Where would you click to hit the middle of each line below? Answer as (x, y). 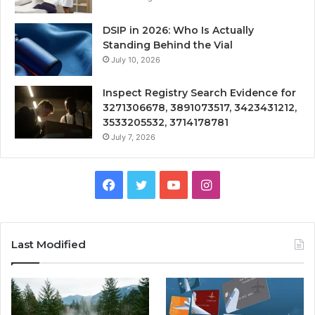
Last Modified (49, 244)
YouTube (205, 184)
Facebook (144, 184)
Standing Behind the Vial (168, 45)
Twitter (168, 184)
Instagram (241, 184)
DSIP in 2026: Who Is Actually (178, 30)
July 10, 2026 (136, 60)
